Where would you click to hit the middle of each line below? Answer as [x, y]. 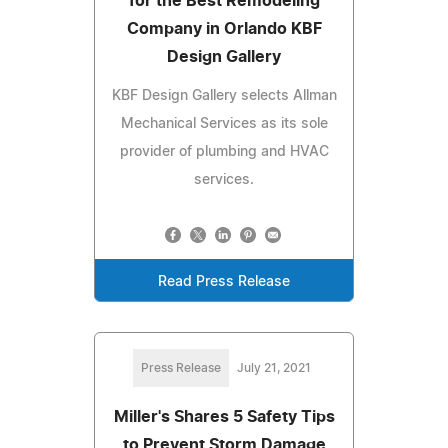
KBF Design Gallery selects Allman [224, 95]
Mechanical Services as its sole [224, 123]
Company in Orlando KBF [224, 28]
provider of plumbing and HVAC [224, 151]
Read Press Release [224, 281]
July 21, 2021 [274, 367]
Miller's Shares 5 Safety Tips [224, 416]
